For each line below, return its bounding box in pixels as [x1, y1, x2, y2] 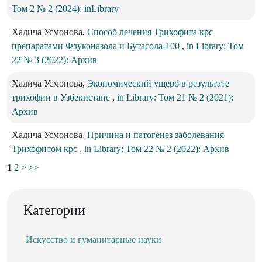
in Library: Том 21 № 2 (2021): [117, 92, 233, 103]
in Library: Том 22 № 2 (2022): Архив [84, 144, 229, 154]
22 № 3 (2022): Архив [12, 55, 97, 65]
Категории [23, 202, 85, 218]
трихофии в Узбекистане [12, 92, 112, 103]
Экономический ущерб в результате [87, 78, 229, 89]
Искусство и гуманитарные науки [26, 235, 161, 245]
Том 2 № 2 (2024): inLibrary [12, 4, 119, 14]
